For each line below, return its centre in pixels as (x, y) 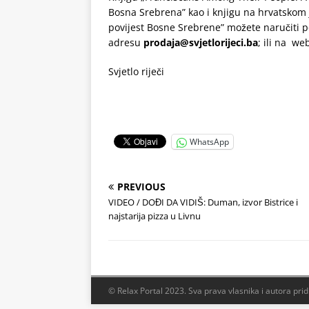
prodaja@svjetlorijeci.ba (201, 42)
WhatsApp (209, 142)
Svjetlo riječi (136, 71)
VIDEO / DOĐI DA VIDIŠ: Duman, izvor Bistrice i (203, 202)
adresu (126, 42)
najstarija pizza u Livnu (154, 216)
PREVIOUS (141, 187)
